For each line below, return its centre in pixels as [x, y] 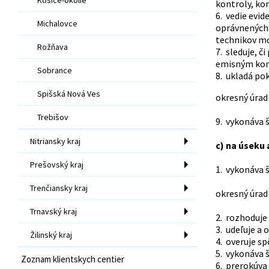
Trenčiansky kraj [59, 188]
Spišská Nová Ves [69, 93]
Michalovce [57, 23]
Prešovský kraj [57, 164]
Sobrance [55, 70]
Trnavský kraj [53, 211]
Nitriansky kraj [55, 141]
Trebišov [53, 117]
